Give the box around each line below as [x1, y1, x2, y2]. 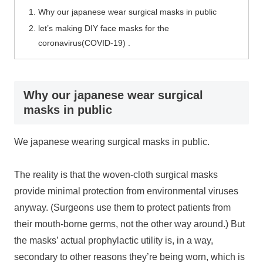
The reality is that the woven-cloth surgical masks [14, 170, 218, 180]
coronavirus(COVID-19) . [38, 38, 131, 48]
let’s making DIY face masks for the [38, 23, 170, 33]
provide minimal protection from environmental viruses [14, 186, 238, 197]
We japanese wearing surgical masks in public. [14, 137, 210, 147]
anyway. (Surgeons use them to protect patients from [14, 203, 231, 213]
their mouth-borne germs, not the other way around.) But [14, 219, 245, 230]
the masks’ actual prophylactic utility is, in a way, [14, 235, 213, 246]
